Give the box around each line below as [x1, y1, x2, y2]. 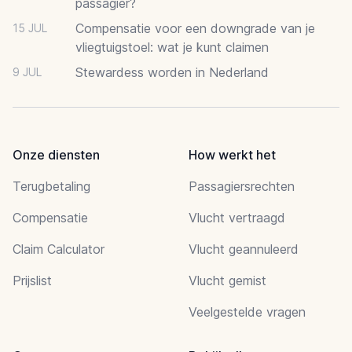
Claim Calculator [13, 240, 104, 257]
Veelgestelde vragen [189, 303, 306, 320]
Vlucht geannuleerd [189, 240, 299, 257]
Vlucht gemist [189, 272, 266, 288]
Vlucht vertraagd [189, 209, 285, 225]
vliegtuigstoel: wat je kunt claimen [75, 38, 269, 55]
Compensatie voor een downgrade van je [75, 20, 315, 36]
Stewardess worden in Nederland [75, 64, 269, 80]
